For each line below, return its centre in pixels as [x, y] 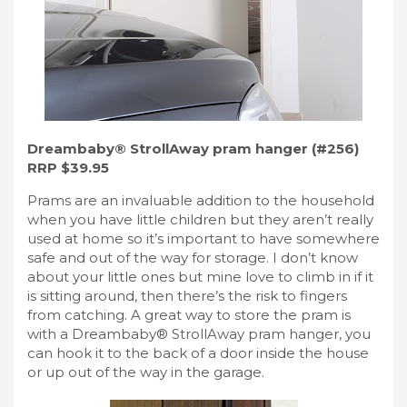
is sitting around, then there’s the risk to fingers [187, 295]
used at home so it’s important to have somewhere [203, 238]
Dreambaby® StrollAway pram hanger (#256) [193, 148]
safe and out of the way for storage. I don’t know [193, 257]
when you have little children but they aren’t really [200, 219]
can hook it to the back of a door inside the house [198, 352]
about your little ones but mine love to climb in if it [200, 276]
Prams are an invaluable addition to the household [201, 200]
